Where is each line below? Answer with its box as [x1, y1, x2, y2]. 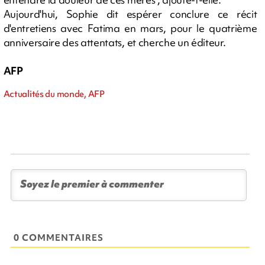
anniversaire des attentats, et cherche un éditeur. [3, 35, 226, 49]
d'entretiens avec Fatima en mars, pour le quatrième [3, 21, 257, 35]
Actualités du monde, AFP [3, 88, 105, 100]
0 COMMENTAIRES [14, 232, 104, 244]
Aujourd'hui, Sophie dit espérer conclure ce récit [3, 7, 257, 21]
